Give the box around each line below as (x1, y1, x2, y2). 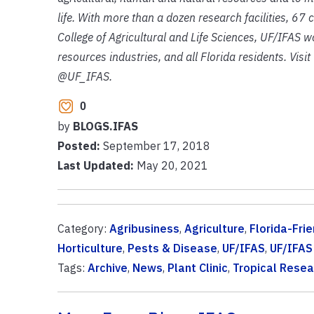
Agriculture (184, 221, 245, 235)
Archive (87, 260, 128, 275)
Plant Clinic (167, 260, 228, 275)
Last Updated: (57, 158, 134, 172)
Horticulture (57, 240, 123, 255)
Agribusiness (109, 221, 179, 235)
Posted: (57, 138, 103, 153)
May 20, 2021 (133, 158, 208, 172)
